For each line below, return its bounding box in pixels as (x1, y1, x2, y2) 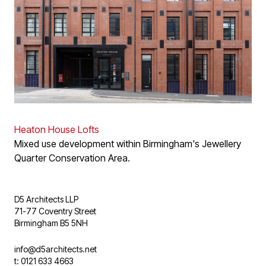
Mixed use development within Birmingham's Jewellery (14, 138, 241, 150)
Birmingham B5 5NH (14, 218, 88, 229)
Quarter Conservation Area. (14, 152, 130, 164)
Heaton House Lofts (14, 123, 99, 136)
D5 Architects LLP (14, 194, 78, 205)
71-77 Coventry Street (14, 206, 96, 217)
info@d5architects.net (14, 244, 97, 255)
